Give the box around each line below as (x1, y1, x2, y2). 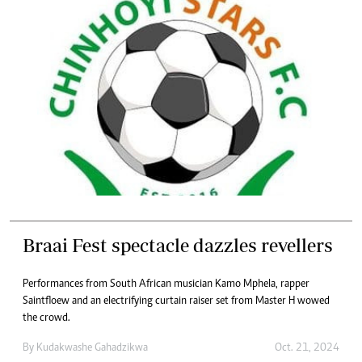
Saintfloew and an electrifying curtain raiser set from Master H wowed (23, 295, 330, 307)
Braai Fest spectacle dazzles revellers (23, 234, 333, 256)
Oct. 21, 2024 (275, 342, 339, 354)
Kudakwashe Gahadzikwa (36, 342, 148, 354)
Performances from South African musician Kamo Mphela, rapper (23, 278, 309, 290)
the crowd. (23, 312, 70, 324)
